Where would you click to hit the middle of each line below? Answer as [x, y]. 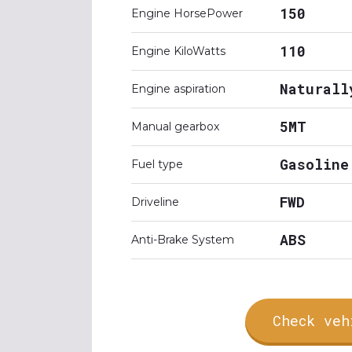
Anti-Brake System [183, 240]
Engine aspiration [178, 89]
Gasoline [314, 164]
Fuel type [157, 164]
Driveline [155, 202]
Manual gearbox [175, 126]
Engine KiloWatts [178, 51]
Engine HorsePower [187, 13]
